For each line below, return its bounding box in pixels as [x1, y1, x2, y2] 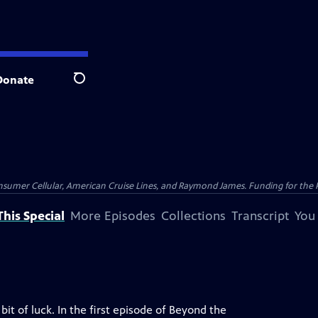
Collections [161, 208, 226, 224]
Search [73, 79, 108, 93]
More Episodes [70, 208, 155, 224]
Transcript [231, 208, 289, 224]
